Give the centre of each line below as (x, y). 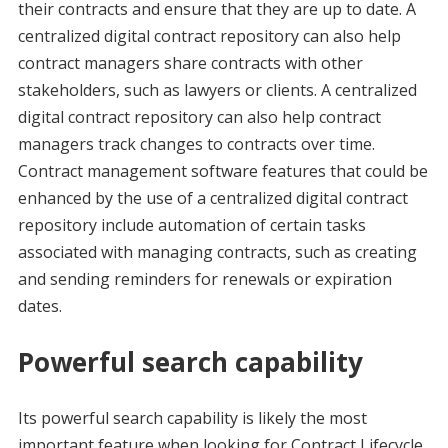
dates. (39, 306)
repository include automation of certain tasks (191, 225)
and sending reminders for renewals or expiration (204, 279)
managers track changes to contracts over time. (196, 144)
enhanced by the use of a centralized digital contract (212, 198)
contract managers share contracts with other (190, 63)
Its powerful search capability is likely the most (192, 418)
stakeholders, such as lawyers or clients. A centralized (217, 90)
